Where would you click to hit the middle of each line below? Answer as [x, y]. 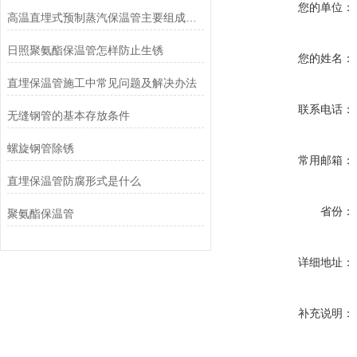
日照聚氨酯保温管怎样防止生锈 [85, 50]
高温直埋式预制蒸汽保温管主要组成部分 [191, 18]
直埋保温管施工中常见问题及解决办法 [102, 83]
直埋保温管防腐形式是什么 [74, 181]
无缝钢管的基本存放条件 [68, 116]
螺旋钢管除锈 [40, 148]
